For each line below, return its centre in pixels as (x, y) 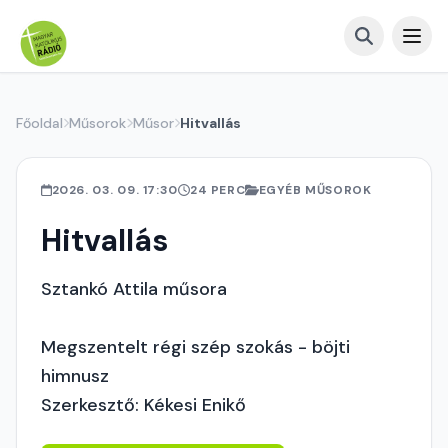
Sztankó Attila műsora (134, 289)
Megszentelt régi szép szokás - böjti (195, 347)
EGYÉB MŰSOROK (315, 190)
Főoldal (39, 123)
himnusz (75, 376)
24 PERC (217, 190)
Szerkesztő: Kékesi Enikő (143, 405)
